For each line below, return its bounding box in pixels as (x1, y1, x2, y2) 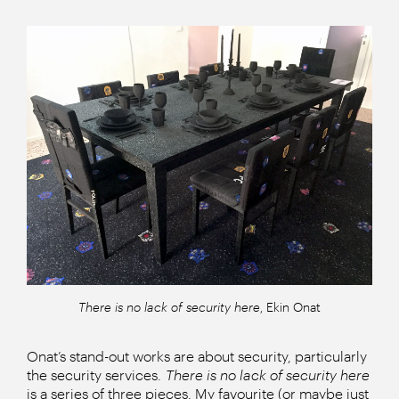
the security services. (27, 365, 166, 383)
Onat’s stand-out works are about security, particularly (27, 346, 367, 364)
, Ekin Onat (260, 298, 321, 314)
